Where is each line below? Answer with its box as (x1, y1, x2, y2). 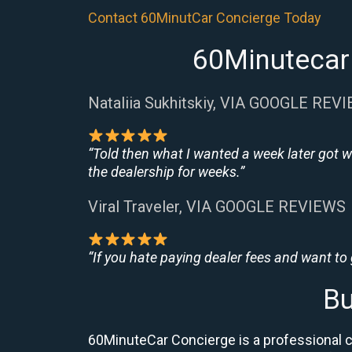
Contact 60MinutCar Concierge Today (88, 9, 321, 26)
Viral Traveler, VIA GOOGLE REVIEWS (88, 197, 346, 216)
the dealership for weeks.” (88, 163, 244, 180)
